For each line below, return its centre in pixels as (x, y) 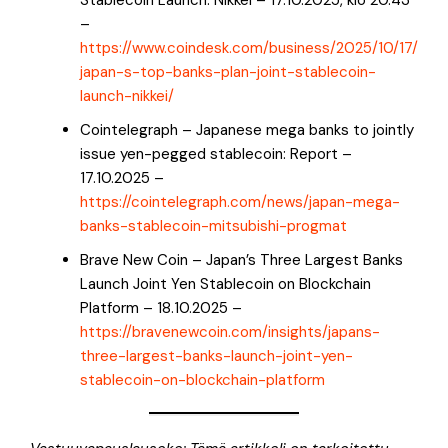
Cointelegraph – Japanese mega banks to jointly (247, 129)
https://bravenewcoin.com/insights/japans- (230, 331)
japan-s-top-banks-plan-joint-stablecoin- (228, 71)
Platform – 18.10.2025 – (161, 307)
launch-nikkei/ (127, 95)
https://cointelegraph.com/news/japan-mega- (240, 201)
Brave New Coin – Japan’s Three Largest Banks (241, 259)
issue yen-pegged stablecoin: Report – (216, 153)
